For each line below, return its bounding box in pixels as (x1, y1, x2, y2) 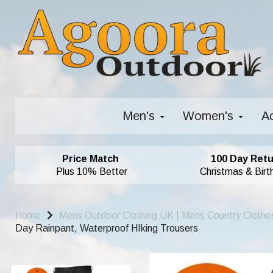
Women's (182, 109, 237, 122)
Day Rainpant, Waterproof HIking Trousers (15, 223, 198, 233)
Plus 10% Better (53, 166, 130, 177)
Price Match (62, 154, 119, 164)
